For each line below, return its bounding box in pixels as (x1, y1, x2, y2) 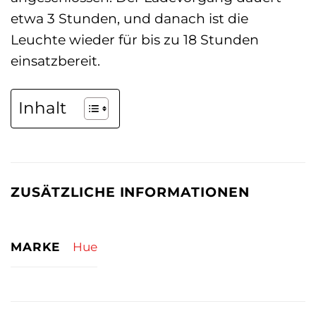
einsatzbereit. (11, 52, 100, 70)
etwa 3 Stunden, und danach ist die (11, 10, 248, 28)
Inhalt (18, 98, 66, 119)
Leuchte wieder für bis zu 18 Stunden (11, 31, 259, 49)
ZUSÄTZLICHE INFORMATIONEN (11, 183, 250, 201)
